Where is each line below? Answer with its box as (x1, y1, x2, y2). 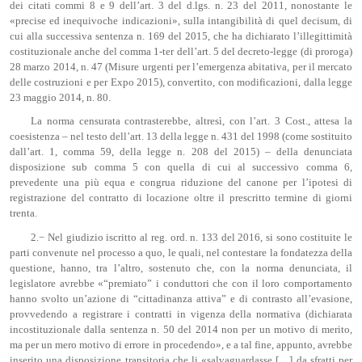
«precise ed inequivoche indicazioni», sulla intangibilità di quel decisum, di (10, 15, 352, 27)
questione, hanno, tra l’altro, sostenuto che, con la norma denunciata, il (10, 262, 352, 274)
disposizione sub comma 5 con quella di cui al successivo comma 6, (10, 162, 352, 174)
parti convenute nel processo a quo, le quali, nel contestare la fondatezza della (10, 246, 352, 259)
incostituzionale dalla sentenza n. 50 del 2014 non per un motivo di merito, (10, 323, 352, 335)
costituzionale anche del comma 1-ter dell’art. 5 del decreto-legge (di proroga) (10, 46, 352, 58)
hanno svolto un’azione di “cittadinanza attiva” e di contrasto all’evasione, (10, 293, 352, 305)
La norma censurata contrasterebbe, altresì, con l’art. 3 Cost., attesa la (31, 116, 352, 128)
